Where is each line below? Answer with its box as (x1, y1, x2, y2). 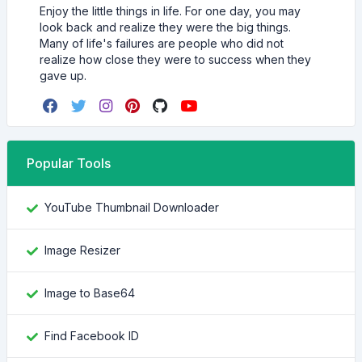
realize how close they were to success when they (40, 53, 311, 66)
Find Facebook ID (44, 329, 139, 343)
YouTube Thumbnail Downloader (44, 200, 219, 214)
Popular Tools (27, 155, 111, 171)
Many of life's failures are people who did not (40, 36, 284, 50)
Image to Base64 (44, 286, 135, 300)
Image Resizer (44, 243, 120, 257)
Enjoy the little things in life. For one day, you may (40, 4, 301, 18)
